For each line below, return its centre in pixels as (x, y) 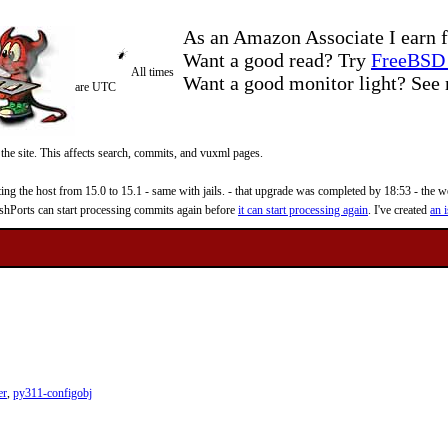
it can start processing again (303, 210)
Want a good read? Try (277, 60)
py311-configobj (52, 393)
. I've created (399, 210)
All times (152, 72)
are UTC (95, 87)
